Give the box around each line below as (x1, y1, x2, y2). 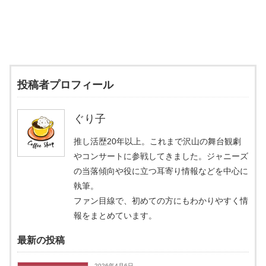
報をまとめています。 (74, 210, 157, 220)
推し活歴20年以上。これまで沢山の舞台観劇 (74, 136, 241, 146)
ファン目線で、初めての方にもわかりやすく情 (74, 195, 248, 205)
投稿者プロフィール (17, 78, 113, 91)
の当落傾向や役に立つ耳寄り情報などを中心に (74, 166, 248, 176)
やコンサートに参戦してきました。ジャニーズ (74, 151, 248, 161)
